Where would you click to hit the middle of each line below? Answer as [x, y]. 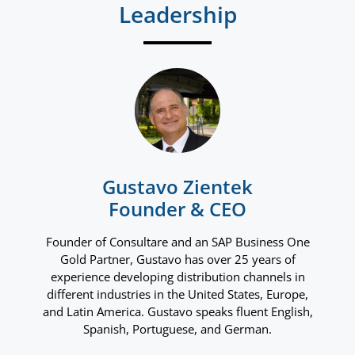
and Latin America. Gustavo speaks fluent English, [177, 311]
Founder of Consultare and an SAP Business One [177, 241]
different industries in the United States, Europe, [177, 294]
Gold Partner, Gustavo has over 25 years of [177, 259]
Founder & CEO [177, 208]
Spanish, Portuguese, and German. [177, 328]
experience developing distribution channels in [177, 276]
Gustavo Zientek [177, 186]
